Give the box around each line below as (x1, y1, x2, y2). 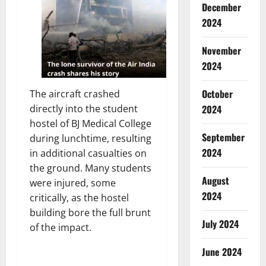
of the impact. (30, 221, 91, 235)
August (201, 173, 229, 188)
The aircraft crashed (30, 87, 120, 101)
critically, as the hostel (30, 191, 129, 205)
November (201, 43, 241, 58)
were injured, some (30, 176, 116, 190)
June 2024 (201, 244, 242, 259)
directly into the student (30, 102, 138, 116)
